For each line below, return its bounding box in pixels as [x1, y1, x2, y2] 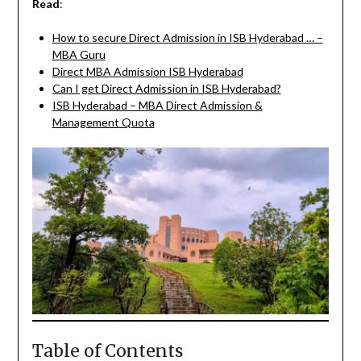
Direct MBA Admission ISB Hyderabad [52, 64, 243, 78]
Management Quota [52, 114, 155, 129]
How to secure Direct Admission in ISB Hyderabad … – [52, 30, 323, 44]
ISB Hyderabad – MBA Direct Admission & [52, 98, 263, 112]
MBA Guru [52, 47, 106, 61]
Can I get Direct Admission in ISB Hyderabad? [52, 81, 281, 95]
